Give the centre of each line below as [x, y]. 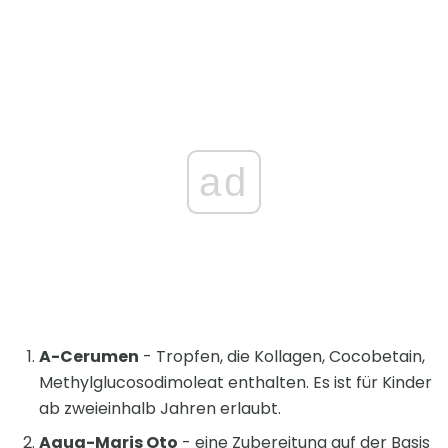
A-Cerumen [89, 357]
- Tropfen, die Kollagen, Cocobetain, [282, 357]
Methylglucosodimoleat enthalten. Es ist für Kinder [235, 383]
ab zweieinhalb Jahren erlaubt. [160, 409]
